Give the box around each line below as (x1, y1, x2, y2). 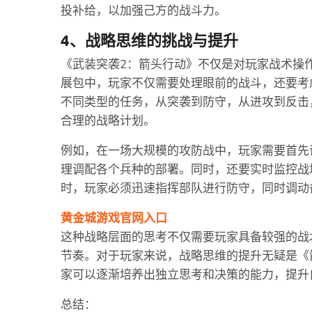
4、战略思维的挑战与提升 (61, 31, 238, 49)
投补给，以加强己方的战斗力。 (61, 3, 226, 19)
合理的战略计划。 (61, 113, 155, 129)
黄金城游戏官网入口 (61, 210, 167, 226)
